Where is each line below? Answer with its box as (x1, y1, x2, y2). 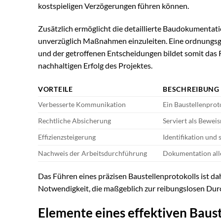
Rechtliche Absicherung (38, 116, 111, 125)
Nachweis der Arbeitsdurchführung (38, 148, 147, 157)
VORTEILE (38, 84, 73, 93)
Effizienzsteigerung (38, 132, 96, 141)
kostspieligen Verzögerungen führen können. (38, 1, 189, 11)
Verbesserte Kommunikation (38, 100, 126, 109)
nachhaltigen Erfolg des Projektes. (38, 61, 152, 71)
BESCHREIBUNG (163, 84, 220, 93)
